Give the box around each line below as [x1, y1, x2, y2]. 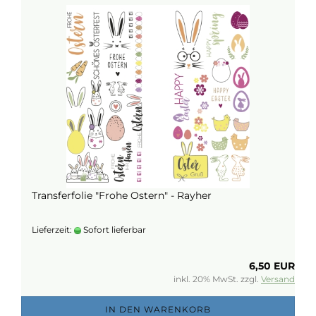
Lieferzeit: [32, 224, 74, 235]
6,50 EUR [249, 260, 295, 272]
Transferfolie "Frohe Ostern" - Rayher [32, 189, 212, 202]
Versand [261, 274, 295, 284]
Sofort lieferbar [81, 224, 146, 235]
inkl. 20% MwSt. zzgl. [174, 274, 261, 284]
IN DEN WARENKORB [105, 304, 211, 315]
